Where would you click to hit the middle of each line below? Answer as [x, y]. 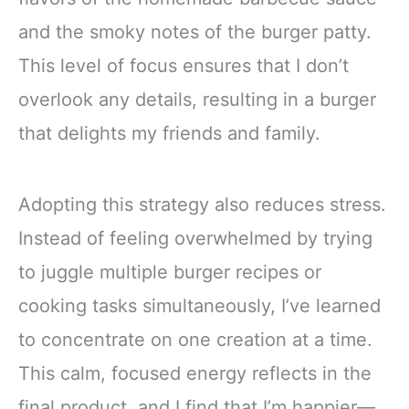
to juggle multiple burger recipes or [170, 272]
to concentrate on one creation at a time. [195, 339]
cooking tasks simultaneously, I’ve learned [199, 305]
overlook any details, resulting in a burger [197, 100]
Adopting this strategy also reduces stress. [202, 204]
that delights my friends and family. [169, 134]
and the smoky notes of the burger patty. [195, 32]
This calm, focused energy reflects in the [195, 373]
